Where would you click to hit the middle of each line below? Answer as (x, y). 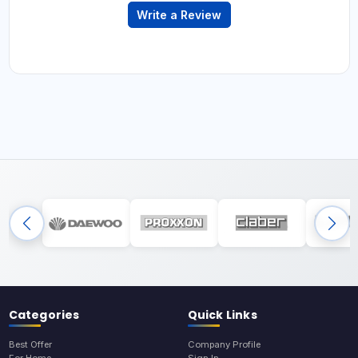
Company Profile (224, 345)
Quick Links (222, 315)
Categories (44, 315)
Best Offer (30, 345)
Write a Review (179, 15)
